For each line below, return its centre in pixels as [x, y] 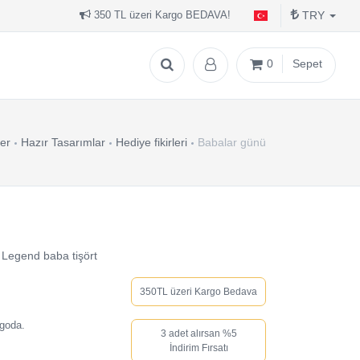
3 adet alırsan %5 [198, 333]
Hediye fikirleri [151, 142]
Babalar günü [232, 142]
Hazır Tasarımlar [63, 142]
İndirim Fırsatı [198, 348]
